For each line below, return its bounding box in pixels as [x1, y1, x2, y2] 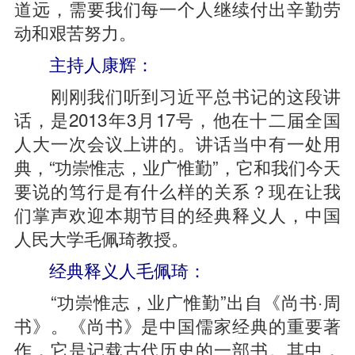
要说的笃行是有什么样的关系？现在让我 [13, 177, 342, 203]
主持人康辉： [13, 51, 154, 76]
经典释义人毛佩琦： [31, 257, 206, 282]
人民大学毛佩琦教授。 [13, 225, 189, 250]
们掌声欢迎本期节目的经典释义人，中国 [13, 201, 342, 227]
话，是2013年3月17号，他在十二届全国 [13, 106, 342, 132]
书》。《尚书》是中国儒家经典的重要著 [13, 312, 342, 338]
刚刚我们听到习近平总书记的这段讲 [13, 82, 342, 108]
